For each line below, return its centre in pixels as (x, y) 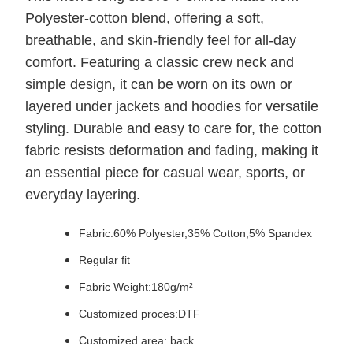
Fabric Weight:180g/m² (136, 287)
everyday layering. (83, 195)
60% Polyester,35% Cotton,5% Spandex (213, 234)
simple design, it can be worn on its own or (159, 85)
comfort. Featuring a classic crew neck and (160, 63)
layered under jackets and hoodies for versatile (172, 107)
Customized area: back (136, 341)
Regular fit (104, 260)
